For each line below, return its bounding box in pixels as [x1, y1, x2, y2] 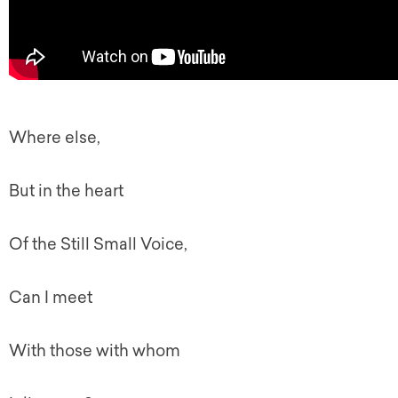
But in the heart [9, 181, 123, 201]
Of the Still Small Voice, [9, 235, 187, 254]
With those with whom [9, 341, 180, 361]
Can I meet [9, 288, 92, 307]
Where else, [9, 128, 100, 147]
